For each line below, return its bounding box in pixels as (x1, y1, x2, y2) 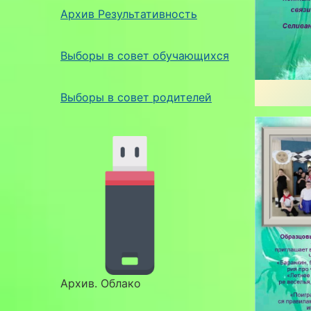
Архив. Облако (60, 276, 141, 290)
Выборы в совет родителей (60, 90, 212, 104)
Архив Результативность (60, 6, 197, 21)
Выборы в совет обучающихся (60, 48, 229, 62)
